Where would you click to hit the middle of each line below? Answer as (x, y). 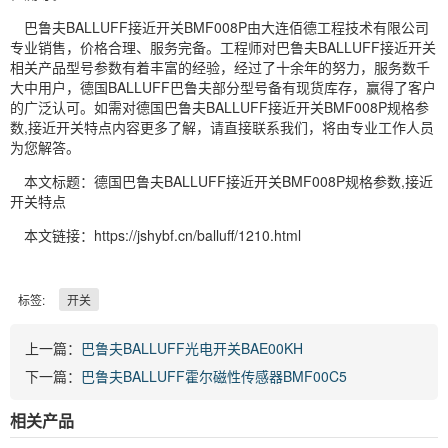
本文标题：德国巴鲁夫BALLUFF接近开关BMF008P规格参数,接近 (228, 180)
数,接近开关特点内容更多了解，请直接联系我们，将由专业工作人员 (222, 126)
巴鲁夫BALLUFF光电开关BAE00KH (192, 347)
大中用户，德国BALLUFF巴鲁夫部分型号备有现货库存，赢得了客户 (223, 86)
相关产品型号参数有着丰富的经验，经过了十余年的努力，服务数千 (220, 66)
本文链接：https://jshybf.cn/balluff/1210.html (162, 234)
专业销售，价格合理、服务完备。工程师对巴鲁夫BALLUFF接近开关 (223, 46)
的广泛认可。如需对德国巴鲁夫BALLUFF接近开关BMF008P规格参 (219, 106)
